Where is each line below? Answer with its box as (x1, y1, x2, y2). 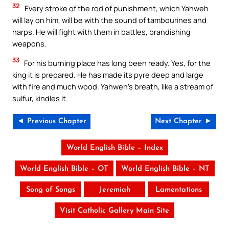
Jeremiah (99, 186, 130, 194)
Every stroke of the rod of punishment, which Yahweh (23, 3, 209, 14)
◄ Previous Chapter (17, 118, 86, 126)
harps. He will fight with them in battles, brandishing (12, 27, 191, 37)
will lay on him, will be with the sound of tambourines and (12, 15, 207, 26)
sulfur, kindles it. (12, 93, 68, 103)
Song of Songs (26, 186, 75, 194)
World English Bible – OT (19, 165, 108, 173)
